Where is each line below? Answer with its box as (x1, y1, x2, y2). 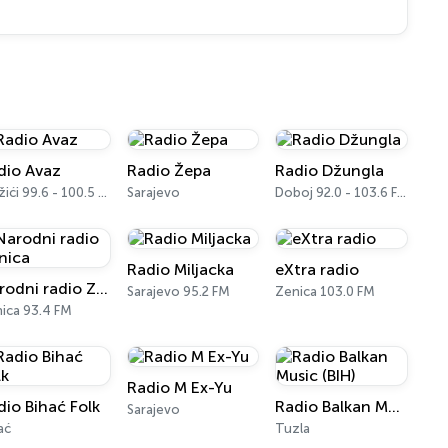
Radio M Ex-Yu (126, 378, 232, 397)
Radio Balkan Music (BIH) (388, 397, 401, 416)
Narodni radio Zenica (96, 279, 109, 298)
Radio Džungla (275, 161, 385, 180)
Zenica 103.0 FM (275, 284, 376, 299)
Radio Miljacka (126, 260, 234, 279)
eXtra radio (275, 260, 360, 279)
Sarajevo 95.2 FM (126, 284, 230, 299)
